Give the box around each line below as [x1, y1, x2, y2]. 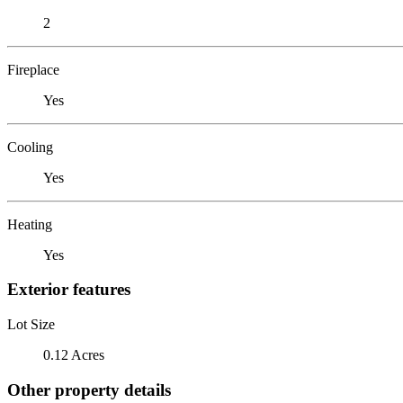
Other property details [7, 380, 171, 399]
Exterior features [7, 280, 130, 300]
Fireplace [7, 61, 59, 77]
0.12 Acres [43, 346, 104, 363]
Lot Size [7, 316, 55, 332]
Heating [7, 216, 52, 232]
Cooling [7, 139, 53, 155]
